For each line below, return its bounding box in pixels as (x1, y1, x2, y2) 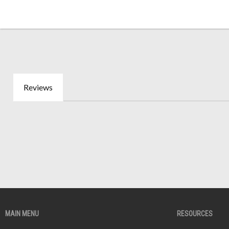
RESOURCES (177, 210, 213, 218)
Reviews (24, 82, 53, 92)
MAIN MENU (5, 210, 39, 218)
